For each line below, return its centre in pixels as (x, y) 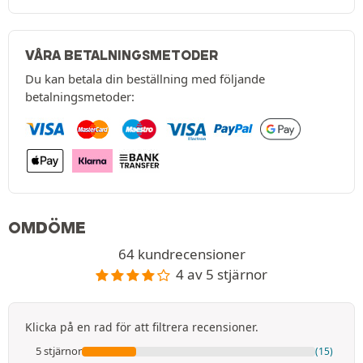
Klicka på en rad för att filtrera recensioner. (142, 327)
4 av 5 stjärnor (222, 275)
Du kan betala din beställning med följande (145, 79)
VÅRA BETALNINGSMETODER (122, 56)
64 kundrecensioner (181, 254)
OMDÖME (47, 228)
